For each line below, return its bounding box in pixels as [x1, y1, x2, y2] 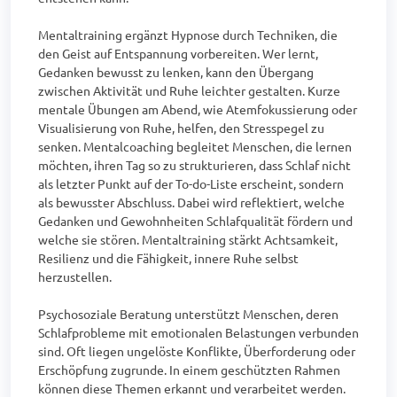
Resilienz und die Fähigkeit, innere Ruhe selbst [38, 250, 299, 266]
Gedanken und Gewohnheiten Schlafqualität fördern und [38, 213, 353, 229]
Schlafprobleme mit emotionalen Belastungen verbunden [38, 324, 359, 340]
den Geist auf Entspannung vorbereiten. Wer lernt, [38, 45, 318, 61]
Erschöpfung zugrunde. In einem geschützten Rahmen [38, 362, 340, 378]
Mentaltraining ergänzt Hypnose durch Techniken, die [38, 27, 338, 43]
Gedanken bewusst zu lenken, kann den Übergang [38, 64, 314, 80]
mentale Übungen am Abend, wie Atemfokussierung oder [38, 101, 357, 117]
